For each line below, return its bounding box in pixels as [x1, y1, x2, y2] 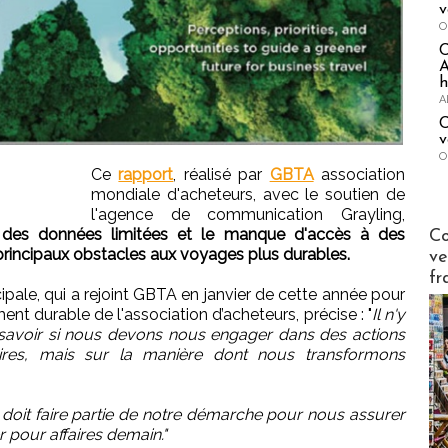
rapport [118, 164, 174, 184]
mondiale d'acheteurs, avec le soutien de [91, 184, 405, 204]
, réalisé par [173, 164, 270, 184]
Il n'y [371, 304, 406, 324]
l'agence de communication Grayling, [91, 204, 405, 224]
